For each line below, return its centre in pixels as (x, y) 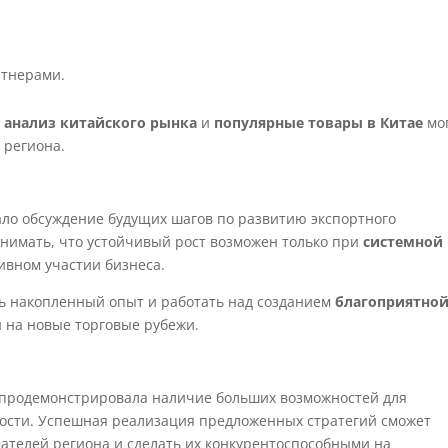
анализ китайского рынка (101, 122)
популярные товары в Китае (319, 122)
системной (403, 241)
